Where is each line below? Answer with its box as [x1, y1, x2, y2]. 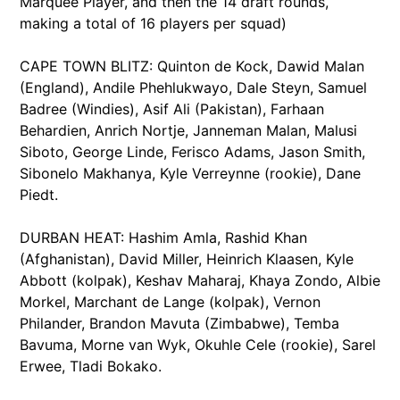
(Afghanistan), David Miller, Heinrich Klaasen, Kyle [20, 249, 354, 268]
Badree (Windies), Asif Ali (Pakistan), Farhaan [20, 99, 324, 118]
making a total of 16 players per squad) [20, 13, 287, 32]
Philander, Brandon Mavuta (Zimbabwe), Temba [20, 313, 339, 332]
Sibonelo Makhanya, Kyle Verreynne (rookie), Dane [20, 163, 361, 182]
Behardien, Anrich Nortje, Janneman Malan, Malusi [20, 121, 357, 139]
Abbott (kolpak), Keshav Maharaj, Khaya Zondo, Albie [20, 271, 380, 289]
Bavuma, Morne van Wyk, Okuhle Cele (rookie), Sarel [20, 335, 376, 354]
